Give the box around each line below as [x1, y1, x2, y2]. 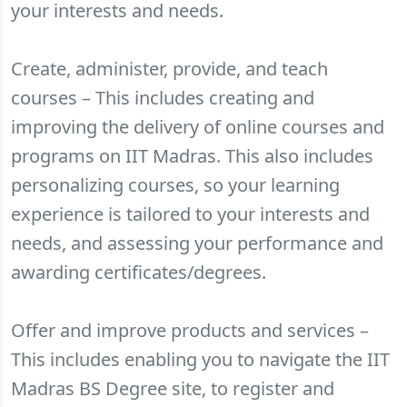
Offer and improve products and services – [11, 318, 369, 342]
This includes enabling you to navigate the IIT [11, 347, 390, 372]
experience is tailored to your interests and [11, 202, 370, 226]
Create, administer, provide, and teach [11, 56, 328, 81]
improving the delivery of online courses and [11, 114, 384, 139]
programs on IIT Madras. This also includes [11, 144, 373, 168]
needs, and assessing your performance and [11, 231, 383, 255]
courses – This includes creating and [11, 85, 314, 110]
